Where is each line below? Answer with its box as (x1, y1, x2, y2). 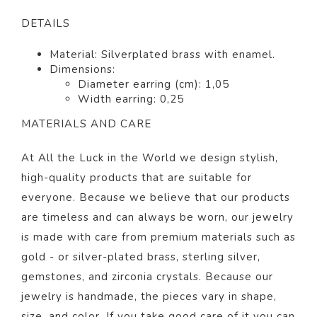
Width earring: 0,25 (78, 92, 184, 107)
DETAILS (21, 16, 70, 31)
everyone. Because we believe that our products (21, 190, 290, 205)
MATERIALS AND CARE (21, 117, 151, 132)
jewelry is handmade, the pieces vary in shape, (21, 289, 277, 304)
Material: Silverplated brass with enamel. (50, 47, 275, 62)
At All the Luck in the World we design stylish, (21, 151, 278, 166)
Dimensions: (50, 62, 119, 77)
